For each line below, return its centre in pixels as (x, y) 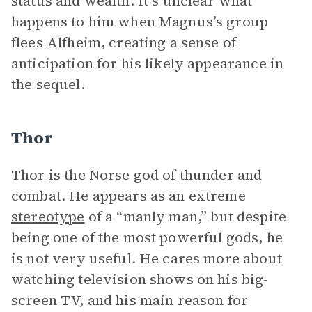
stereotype (48, 217)
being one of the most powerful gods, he (147, 237)
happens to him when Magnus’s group (140, 22)
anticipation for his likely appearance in (148, 63)
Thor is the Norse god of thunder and (137, 175)
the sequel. (48, 84)
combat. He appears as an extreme (128, 196)
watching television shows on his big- (140, 279)
